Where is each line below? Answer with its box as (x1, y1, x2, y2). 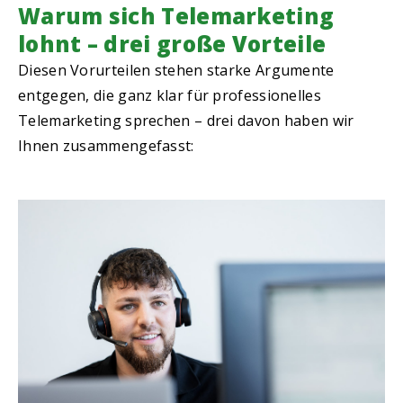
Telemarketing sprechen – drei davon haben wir (18, 111, 354, 131)
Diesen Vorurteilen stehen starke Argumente (18, 60, 335, 81)
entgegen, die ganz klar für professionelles (18, 85, 321, 106)
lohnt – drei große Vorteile (18, 29, 327, 59)
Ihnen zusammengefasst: (18, 136, 194, 157)
